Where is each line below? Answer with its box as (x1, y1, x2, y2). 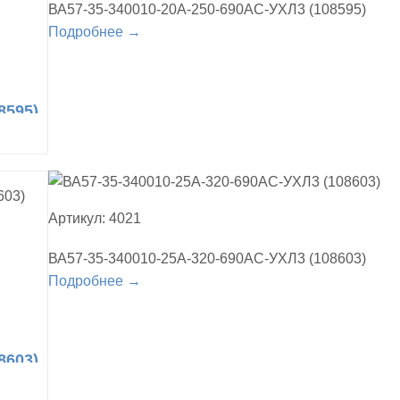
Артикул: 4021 (48, 211, 141, 227)
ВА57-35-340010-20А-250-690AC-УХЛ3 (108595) (48, 2, 366, 18)
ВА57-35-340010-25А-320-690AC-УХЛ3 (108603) (48, 251, 366, 267)
